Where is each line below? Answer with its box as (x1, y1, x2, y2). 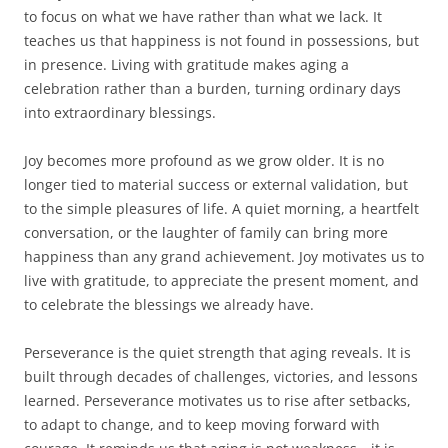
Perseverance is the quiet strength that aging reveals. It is (24, 342, 411, 362)
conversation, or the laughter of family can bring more (24, 222, 388, 242)
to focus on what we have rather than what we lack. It (24, 6, 382, 26)
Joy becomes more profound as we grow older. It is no (24, 150, 384, 170)
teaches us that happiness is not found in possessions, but (24, 30, 419, 50)
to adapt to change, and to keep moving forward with (24, 414, 380, 434)
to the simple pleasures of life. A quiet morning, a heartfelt (24, 198, 419, 218)
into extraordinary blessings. (24, 102, 216, 122)
